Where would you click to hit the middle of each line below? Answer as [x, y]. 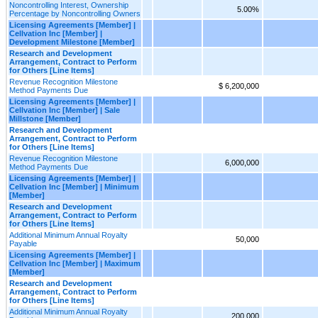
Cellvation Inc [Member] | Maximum [75, 263]
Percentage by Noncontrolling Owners [75, 13]
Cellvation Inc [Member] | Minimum [74, 186]
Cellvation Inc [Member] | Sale [65, 110]
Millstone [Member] [45, 118]
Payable [23, 243]
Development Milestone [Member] [72, 42]
